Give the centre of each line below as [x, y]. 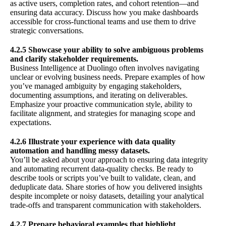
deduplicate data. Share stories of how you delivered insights [106, 187]
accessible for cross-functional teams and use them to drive [103, 21]
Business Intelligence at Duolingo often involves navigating [105, 68]
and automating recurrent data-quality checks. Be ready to [102, 168]
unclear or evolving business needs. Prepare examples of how [108, 77]
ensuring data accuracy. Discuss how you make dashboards [104, 12]
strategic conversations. [47, 30]
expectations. [31, 122]
